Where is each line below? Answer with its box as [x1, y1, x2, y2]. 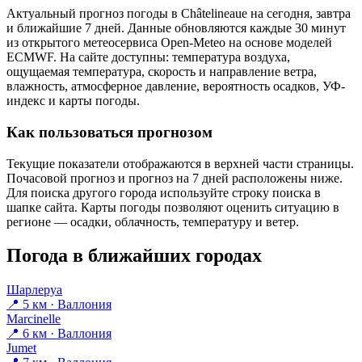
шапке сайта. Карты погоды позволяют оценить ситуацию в [6, 200, 339, 214]
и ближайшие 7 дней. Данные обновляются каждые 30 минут [6, 21, 346, 36]
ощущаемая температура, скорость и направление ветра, [6, 65, 317, 79]
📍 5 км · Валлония [6, 297, 112, 312]
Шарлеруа [6, 283, 62, 297]
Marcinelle [6, 312, 61, 326]
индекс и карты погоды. [6, 94, 140, 108]
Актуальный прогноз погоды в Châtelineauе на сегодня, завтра [6, 6, 351, 21]
